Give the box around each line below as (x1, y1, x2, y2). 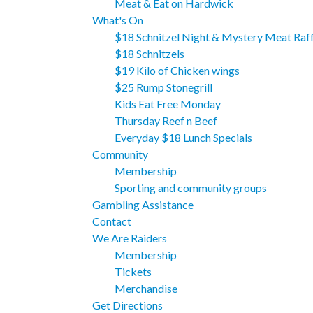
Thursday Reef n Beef (115, 114, 217, 128)
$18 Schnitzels (115, 47, 184, 61)
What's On (92, 13, 143, 27)
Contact (92, 214, 131, 228)
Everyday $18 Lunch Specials (115, 131, 252, 145)
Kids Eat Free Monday (115, 97, 221, 111)
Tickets (115, 265, 152, 279)
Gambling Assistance (92, 198, 194, 212)
